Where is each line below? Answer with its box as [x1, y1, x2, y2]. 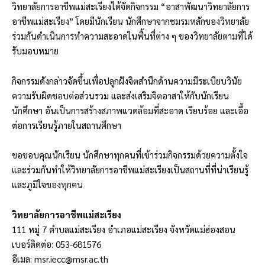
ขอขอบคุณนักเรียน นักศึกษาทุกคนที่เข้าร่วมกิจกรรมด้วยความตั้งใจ [12, 149, 248, 161]
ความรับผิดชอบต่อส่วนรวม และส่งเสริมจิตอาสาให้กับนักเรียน [12, 89, 229, 101]
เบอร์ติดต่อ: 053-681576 [12, 238, 101, 250]
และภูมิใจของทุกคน [12, 179, 83, 190]
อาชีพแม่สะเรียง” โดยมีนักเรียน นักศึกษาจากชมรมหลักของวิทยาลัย [12, 15, 249, 27]
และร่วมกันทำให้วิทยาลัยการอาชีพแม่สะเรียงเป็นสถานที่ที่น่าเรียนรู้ [12, 164, 248, 176]
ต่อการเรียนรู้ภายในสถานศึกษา [12, 119, 121, 131]
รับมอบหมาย [12, 45, 59, 57]
